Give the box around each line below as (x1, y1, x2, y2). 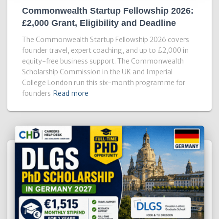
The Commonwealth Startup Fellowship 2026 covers (22, 35, 189, 44)
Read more (53, 89, 88, 98)
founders (22, 89, 51, 98)
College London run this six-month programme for (22, 78, 185, 87)
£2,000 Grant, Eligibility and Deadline (22, 18, 176, 28)
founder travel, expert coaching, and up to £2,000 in (22, 46, 189, 55)
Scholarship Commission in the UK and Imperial (22, 67, 173, 76)
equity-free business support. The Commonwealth (22, 57, 184, 66)
